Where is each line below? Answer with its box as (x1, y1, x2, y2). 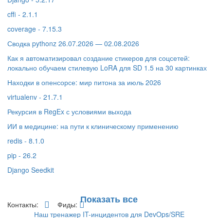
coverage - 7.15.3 (7, 24, 62, 34)
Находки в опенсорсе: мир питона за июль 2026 (7, 77, 161, 88)
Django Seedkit (7, 165, 54, 175)
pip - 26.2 (7, 150, 36, 161)
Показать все (80, 193, 138, 206)
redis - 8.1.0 (7, 136, 44, 146)
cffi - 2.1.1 (7, 9, 38, 19)
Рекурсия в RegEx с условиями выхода (7, 107, 131, 117)
